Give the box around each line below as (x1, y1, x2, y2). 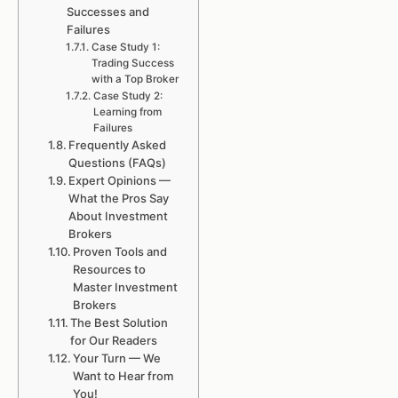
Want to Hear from (73, 369, 174, 383)
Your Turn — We (73, 351, 162, 365)
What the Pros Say (68, 191, 170, 205)
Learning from (92, 106, 162, 118)
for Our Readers (70, 333, 158, 347)
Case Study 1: (91, 41, 160, 53)
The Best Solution (70, 315, 169, 330)
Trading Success (91, 57, 174, 69)
